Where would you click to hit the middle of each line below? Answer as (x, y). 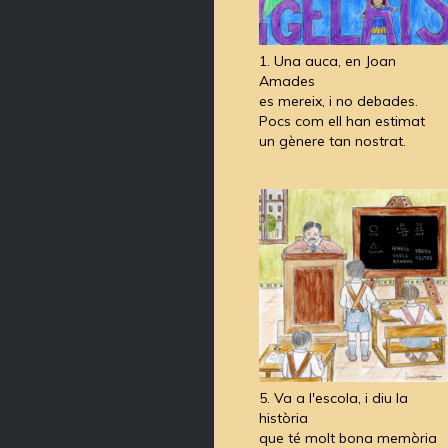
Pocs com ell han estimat (342, 121)
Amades (287, 81)
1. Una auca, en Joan (327, 61)
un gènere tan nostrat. (332, 141)
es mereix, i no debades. (338, 101)
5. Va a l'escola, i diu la (333, 397)
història (283, 417)
